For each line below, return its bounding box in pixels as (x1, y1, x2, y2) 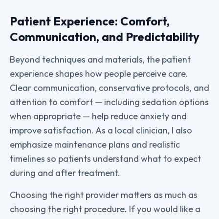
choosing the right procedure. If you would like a (10, 203, 200, 215)
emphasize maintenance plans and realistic (10, 139, 180, 150)
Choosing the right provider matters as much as (10, 189, 197, 200)
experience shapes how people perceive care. (10, 68, 188, 79)
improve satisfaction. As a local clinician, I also (10, 125, 192, 136)
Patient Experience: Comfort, (10, 14, 170, 28)
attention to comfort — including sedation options (10, 96, 209, 108)
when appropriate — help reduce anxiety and (10, 110, 187, 122)
